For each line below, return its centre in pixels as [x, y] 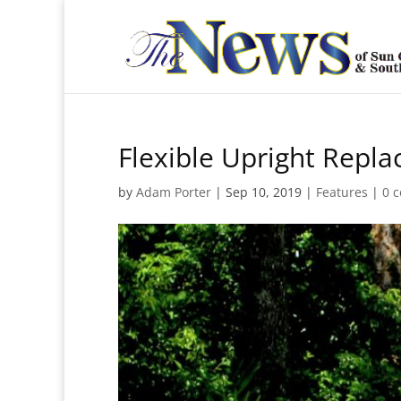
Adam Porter [174, 192]
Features [342, 192]
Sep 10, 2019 [264, 192]
